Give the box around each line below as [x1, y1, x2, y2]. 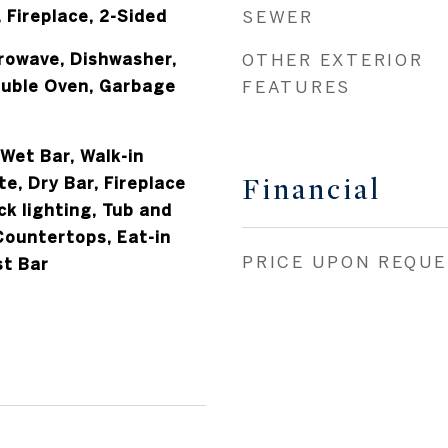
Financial [242, 173, 381, 207]
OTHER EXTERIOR [242, 50, 424, 69]
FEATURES [242, 77, 351, 96]
